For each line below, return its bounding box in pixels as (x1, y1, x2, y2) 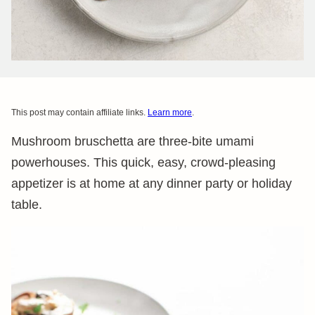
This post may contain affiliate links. (11, 108, 148, 117)
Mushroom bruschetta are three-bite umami (11, 134, 254, 148)
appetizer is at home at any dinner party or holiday (11, 176, 292, 191)
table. (11, 198, 42, 212)
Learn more (148, 108, 192, 117)
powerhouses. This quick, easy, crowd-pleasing (11, 155, 276, 169)
